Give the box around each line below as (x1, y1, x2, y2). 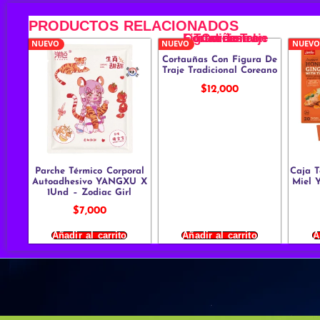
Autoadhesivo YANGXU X (31, 176, 147, 186)
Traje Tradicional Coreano (161, 66, 278, 76)
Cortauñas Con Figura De (161, 55, 278, 65)
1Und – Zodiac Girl (47, 187, 132, 197)
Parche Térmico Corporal (34, 166, 144, 176)
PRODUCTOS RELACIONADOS (28, 17, 239, 34)
